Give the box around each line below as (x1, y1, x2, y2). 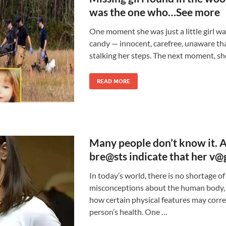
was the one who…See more (89, 6, 220, 18)
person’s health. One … (89, 207, 167, 216)
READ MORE (96, 78, 130, 85)
